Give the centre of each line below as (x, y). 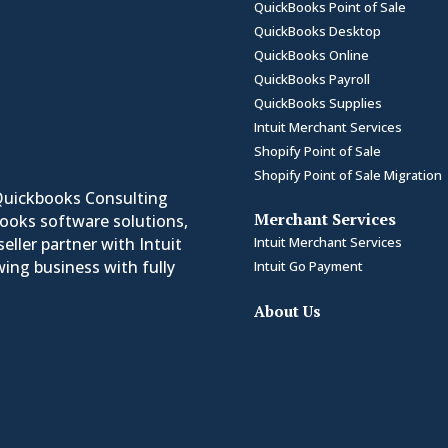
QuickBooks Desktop (317, 30)
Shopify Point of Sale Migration (347, 174)
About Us (287, 310)
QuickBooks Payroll (311, 78)
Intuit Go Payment (308, 265)
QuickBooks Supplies (317, 102)
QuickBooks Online (311, 54)
